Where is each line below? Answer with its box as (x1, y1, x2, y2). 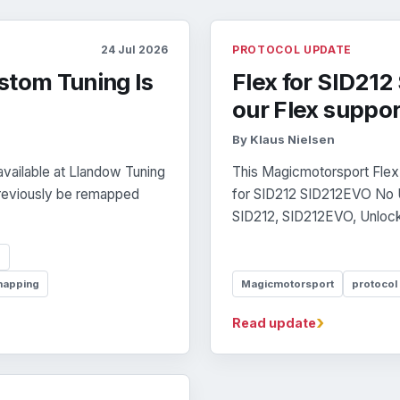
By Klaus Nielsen (232, 132, 335, 147)
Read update (232, 315, 316, 331)
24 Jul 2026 (101, 43, 168, 57)
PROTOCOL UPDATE (232, 43, 352, 57)
